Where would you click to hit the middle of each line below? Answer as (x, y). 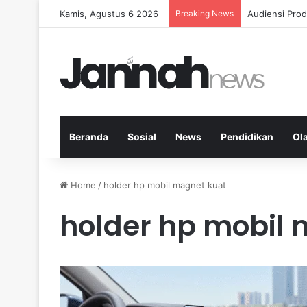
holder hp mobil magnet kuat (165, 185)
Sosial (142, 137)
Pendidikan (247, 137)
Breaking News (205, 13)
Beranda (89, 137)
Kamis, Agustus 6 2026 (109, 14)
